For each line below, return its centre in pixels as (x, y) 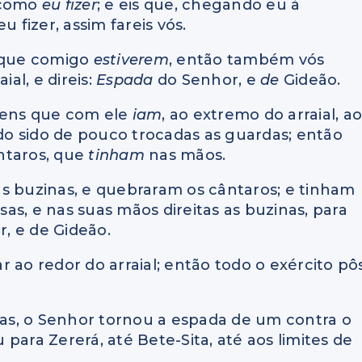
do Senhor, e (209, 80)
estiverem (131, 60)
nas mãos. (187, 156)
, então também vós (246, 60)
